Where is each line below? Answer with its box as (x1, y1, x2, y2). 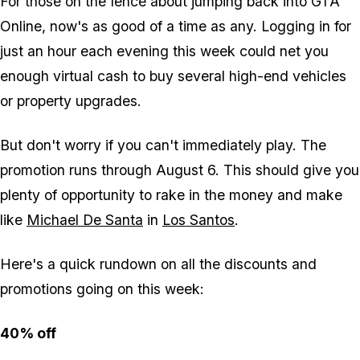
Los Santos (162, 211, 235, 229)
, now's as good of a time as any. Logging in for (42, 18, 351, 35)
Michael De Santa (27, 211, 143, 229)
